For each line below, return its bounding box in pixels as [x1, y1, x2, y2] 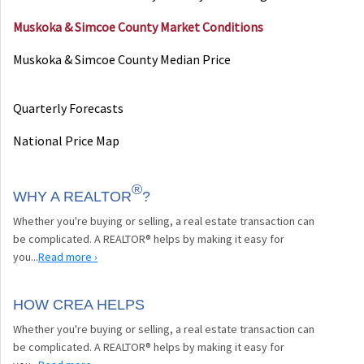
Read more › [38, 249, 97, 264]
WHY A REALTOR [13, 188, 132, 205]
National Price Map [13, 132, 119, 149]
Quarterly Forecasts [13, 99, 123, 116]
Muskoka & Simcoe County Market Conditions [13, 18, 263, 35]
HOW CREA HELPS [13, 296, 145, 313]
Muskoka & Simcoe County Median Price [13, 50, 231, 67]
